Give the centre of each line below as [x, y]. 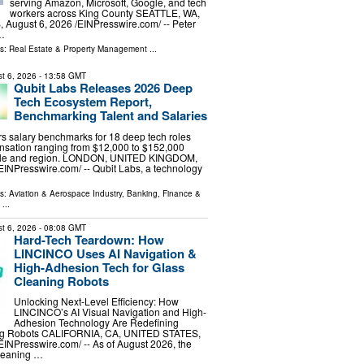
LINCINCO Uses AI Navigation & [105, 253]
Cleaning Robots [61, 281]
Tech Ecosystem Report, [82, 102]
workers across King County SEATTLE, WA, [104, 13]
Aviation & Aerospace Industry [65, 193]
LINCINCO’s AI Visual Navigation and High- [110, 312]
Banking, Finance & [163, 193]
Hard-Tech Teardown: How [89, 239]
